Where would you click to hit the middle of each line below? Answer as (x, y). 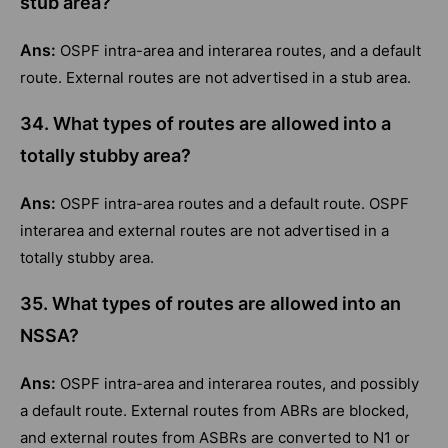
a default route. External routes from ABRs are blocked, (214, 411)
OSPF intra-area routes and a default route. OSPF (234, 204)
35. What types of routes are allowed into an (210, 304)
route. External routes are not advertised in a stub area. (215, 78)
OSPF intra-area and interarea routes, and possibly (239, 384)
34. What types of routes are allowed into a (205, 124)
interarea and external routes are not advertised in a (204, 231)
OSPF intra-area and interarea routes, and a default (240, 51)
